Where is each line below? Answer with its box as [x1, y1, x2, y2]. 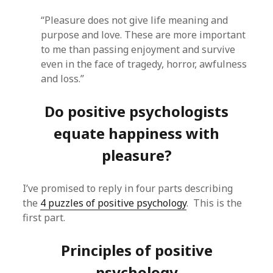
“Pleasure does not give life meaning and [41, 13, 229, 27]
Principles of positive [60, 240, 213, 260]
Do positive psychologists [44, 101, 229, 121]
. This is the [186, 196, 243, 210]
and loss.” [41, 72, 85, 85]
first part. [23, 211, 66, 224]
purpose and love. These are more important [41, 28, 246, 41]
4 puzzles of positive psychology [40, 196, 187, 210]
